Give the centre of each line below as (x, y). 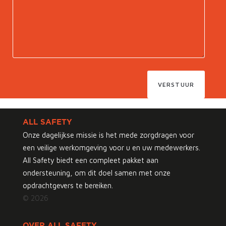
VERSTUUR (176, 84)
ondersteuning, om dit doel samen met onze (96, 173)
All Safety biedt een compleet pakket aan (90, 160)
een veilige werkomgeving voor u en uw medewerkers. (111, 147)
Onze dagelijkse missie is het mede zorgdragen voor (108, 135)
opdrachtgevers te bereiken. (68, 185)
